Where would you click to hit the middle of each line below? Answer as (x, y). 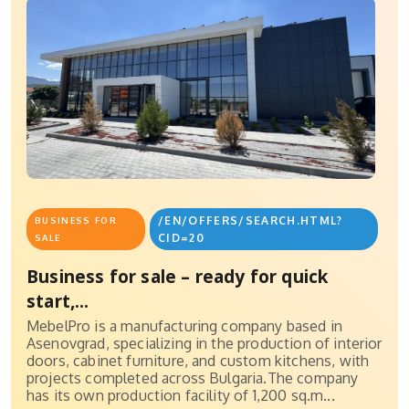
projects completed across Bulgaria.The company (193, 378)
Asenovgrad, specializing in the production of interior (204, 344)
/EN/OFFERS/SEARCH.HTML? (251, 221)
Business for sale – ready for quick (178, 277)
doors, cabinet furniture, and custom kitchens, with (198, 361)
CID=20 (182, 238)
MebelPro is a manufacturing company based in (185, 326)
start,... (58, 301)
